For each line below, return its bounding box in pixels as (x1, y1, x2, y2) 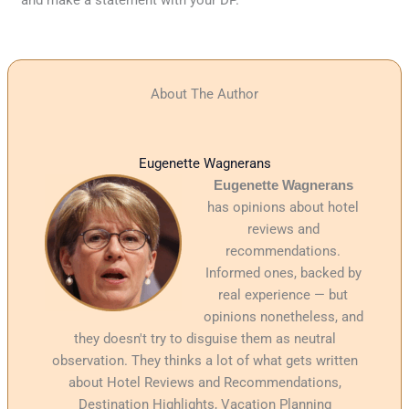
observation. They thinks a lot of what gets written (51, 352, 358, 370)
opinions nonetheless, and (203, 309, 363, 326)
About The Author (151, 85, 258, 102)
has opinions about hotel (207, 199, 360, 216)
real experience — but (218, 287, 349, 304)
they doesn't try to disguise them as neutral (73, 330, 336, 348)
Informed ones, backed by (204, 265, 362, 282)
